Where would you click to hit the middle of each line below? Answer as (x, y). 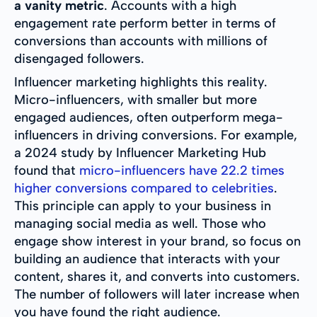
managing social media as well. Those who (140, 224)
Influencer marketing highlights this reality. (141, 82)
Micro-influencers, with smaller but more (136, 100)
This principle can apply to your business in (143, 206)
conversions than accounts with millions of (141, 41)
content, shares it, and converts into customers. (157, 277)
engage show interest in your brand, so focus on (157, 242)
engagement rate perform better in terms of (145, 24)
